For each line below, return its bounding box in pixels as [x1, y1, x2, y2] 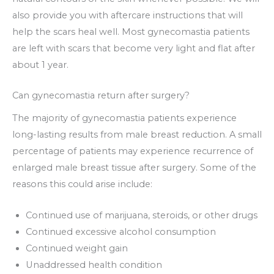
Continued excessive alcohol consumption [25, 226, 216, 237]
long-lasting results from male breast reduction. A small [12, 129, 262, 141]
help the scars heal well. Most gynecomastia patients [12, 26, 250, 37]
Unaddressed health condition [25, 259, 162, 270]
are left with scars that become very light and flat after [12, 42, 255, 54]
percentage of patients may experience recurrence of [12, 146, 253, 157]
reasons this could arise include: [12, 179, 152, 190]
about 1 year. [12, 59, 68, 70]
